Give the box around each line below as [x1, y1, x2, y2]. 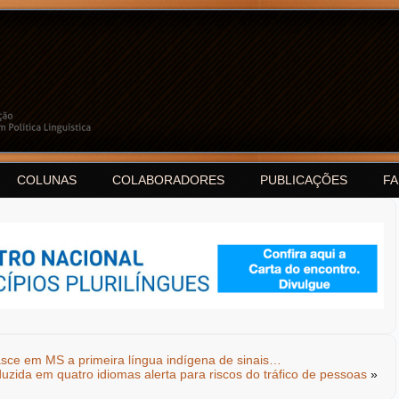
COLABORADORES [112, 173, 224, 187]
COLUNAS [17, 173, 77, 187]
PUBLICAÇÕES [260, 173, 347, 187]
